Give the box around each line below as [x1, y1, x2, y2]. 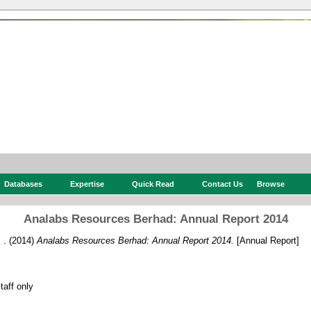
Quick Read [131, 180, 174, 188]
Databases [3, 180, 42, 188]
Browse [256, 180, 285, 188]
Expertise [69, 180, 104, 188]
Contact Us [201, 180, 243, 188]
